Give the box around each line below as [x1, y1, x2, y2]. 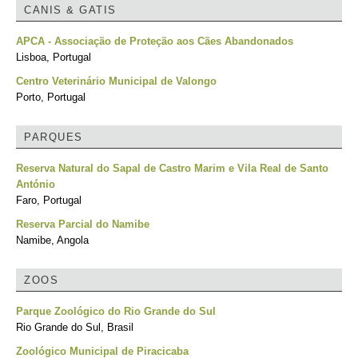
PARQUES [24, 131, 83, 143]
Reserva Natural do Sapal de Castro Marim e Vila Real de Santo [16, 162, 328, 174]
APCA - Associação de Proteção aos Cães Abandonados [16, 35, 293, 47]
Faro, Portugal [16, 194, 82, 206]
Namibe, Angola [16, 234, 89, 246]
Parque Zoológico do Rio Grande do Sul [16, 305, 216, 317]
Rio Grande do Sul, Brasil [16, 321, 133, 333]
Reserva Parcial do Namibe [16, 218, 149, 230]
